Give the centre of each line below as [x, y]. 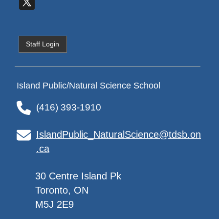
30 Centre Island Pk [78, 176]
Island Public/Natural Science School [89, 86]
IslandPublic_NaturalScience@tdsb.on [119, 135]
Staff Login [43, 44]
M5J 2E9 [55, 205]
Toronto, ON [62, 190]
